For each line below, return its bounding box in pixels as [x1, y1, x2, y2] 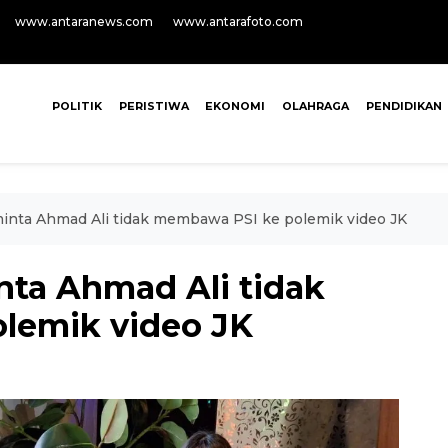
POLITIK [51, 99, 102, 113]
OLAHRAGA [282, 99, 350, 113]
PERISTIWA [118, 99, 189, 113]
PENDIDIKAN [365, 99, 442, 113]
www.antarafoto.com [173, 14, 303, 29]
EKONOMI [205, 99, 266, 113]
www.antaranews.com [15, 14, 153, 29]
